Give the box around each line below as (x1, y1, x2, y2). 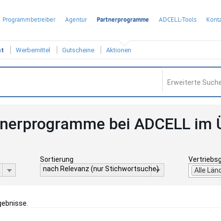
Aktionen (106, 46, 131, 54)
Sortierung (39, 155, 74, 163)
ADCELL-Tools (159, 15, 196, 24)
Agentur (65, 15, 87, 24)
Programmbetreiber (2, 15, 55, 24)
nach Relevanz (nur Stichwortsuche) (42, 165, 159, 173)
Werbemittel (16, 46, 50, 54)
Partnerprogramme (97, 15, 149, 24)
